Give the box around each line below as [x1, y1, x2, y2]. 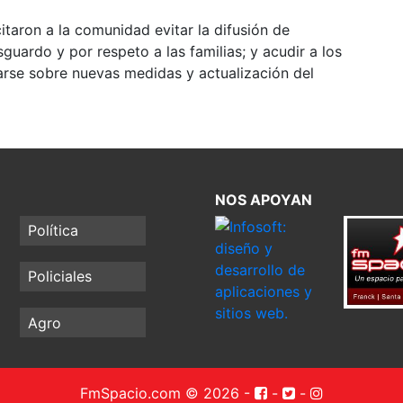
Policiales [28, 267, 93, 286]
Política [28, 221, 79, 240]
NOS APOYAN [215, 190, 312, 209]
